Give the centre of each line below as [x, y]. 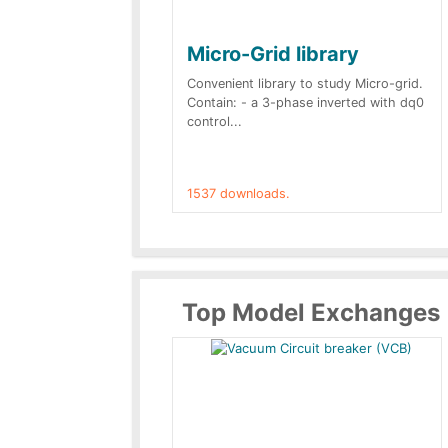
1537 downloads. [238, 193]
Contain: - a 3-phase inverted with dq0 [305, 102]
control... [214, 121]
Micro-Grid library [273, 54]
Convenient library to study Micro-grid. [305, 83]
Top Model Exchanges [311, 312]
